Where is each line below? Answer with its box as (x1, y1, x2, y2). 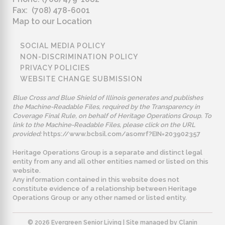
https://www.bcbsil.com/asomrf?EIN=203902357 (43, 130, 200, 138)
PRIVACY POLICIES (20, 63, 90, 72)
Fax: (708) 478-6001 (13, 5, 90, 15)
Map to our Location (13, 16, 92, 26)
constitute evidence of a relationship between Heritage (13, 185, 197, 193)
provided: (13, 130, 42, 138)
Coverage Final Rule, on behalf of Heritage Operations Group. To (13, 111, 211, 120)
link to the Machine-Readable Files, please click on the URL (13, 121, 195, 129)
